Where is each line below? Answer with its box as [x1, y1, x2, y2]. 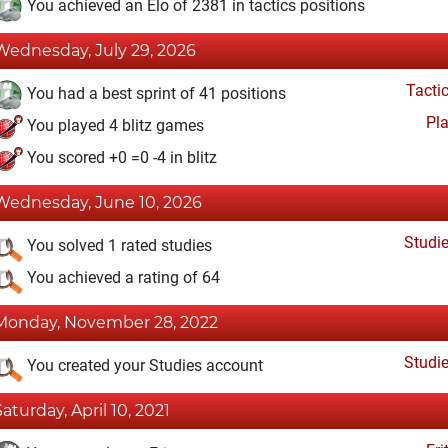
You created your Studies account [23, 356, 263, 376]
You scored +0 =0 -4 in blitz [23, 148, 217, 168]
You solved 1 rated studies [23, 236, 212, 256]
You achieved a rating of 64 [23, 268, 220, 288]
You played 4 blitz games [23, 116, 204, 136]
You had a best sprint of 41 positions [23, 84, 286, 104]
